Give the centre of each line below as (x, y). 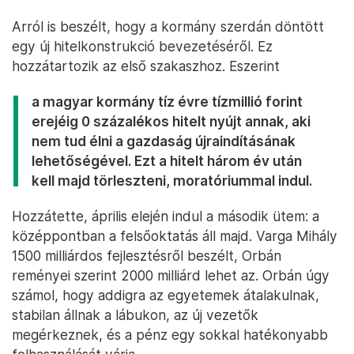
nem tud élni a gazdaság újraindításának (164, 141)
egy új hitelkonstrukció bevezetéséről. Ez (142, 47)
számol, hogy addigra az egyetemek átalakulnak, (166, 296)
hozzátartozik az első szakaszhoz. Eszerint (146, 66)
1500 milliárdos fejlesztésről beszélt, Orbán (147, 256)
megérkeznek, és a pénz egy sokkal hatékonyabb (170, 335)
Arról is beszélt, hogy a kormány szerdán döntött (168, 27)
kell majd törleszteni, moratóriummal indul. (172, 181)
